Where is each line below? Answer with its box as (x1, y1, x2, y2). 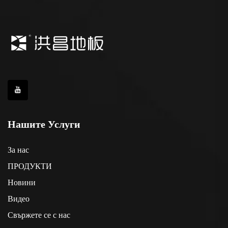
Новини (8, 178, 36, 187)
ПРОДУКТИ (8, 162, 52, 171)
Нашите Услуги (8, 119, 80, 130)
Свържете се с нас (8, 211, 70, 220)
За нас (8, 146, 29, 155)
